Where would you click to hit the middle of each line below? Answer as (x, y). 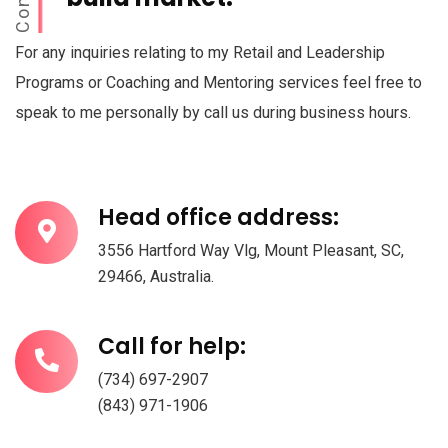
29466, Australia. (156, 277)
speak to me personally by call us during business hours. (213, 113)
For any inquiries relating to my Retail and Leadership (200, 53)
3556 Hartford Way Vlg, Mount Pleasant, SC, (251, 251)
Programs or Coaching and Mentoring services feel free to (218, 83)
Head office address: (218, 218)
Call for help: (172, 347)
